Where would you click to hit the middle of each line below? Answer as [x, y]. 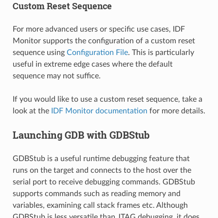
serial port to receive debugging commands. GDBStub [104, 182]
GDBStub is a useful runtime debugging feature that [101, 158]
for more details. [176, 111]
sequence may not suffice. [56, 76]
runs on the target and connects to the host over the [102, 170]
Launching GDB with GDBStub [81, 135]
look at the [32, 111]
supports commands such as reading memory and [96, 193]
